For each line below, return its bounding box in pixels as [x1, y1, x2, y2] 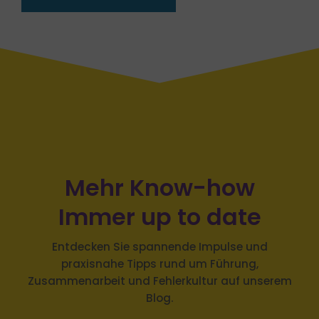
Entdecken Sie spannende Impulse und [51, 224, 268, 240]
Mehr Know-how [64, 157, 255, 189]
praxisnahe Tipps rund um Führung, [61, 241, 258, 257]
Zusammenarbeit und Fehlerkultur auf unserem [27, 258, 292, 274]
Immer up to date [58, 186, 261, 219]
